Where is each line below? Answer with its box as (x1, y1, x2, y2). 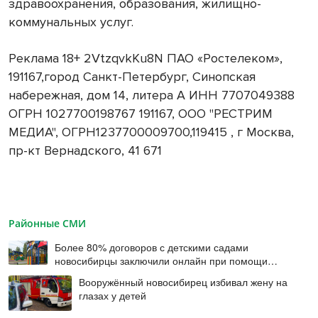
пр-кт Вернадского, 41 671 (9, 142, 162, 158)
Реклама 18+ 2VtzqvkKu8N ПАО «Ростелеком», (9, 50, 283, 66)
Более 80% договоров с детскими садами (55, 239, 249, 254)
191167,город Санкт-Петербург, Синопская (9, 68, 256, 84)
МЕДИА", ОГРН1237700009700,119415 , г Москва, (9, 124, 294, 140)
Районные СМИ (9, 216, 86, 230)
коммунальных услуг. (9, 13, 133, 30)
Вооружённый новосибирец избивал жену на (79, 274, 288, 289)
